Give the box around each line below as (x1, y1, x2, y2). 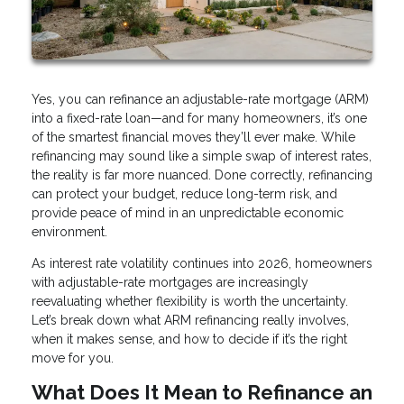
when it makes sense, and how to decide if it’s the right (32, 332, 347, 347)
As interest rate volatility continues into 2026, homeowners (32, 256, 372, 271)
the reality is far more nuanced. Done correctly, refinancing (32, 168, 372, 183)
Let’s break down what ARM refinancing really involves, (32, 313, 349, 328)
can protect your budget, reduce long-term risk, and (32, 187, 337, 202)
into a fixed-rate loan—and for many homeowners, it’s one (32, 111, 367, 126)
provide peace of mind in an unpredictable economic (32, 206, 344, 221)
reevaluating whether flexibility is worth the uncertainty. (32, 294, 348, 309)
